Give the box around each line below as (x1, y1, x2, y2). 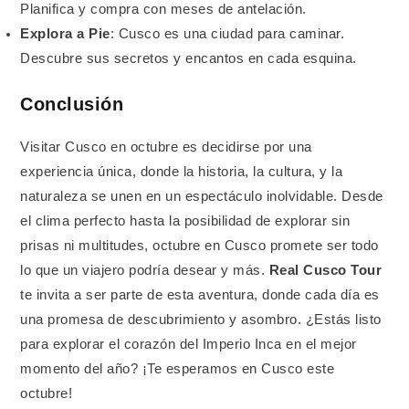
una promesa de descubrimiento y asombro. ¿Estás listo (20, 312, 382, 328)
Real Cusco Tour (268, 263, 383, 278)
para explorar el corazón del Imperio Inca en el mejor (20, 337, 357, 352)
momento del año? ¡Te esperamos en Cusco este (20, 362, 335, 377)
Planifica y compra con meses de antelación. (20, 2, 307, 17)
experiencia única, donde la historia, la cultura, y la (20, 164, 343, 180)
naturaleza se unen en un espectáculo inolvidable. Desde (20, 189, 383, 204)
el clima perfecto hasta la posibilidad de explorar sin (20, 214, 351, 229)
